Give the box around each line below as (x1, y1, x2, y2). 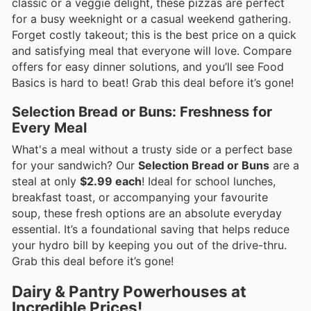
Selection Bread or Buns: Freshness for (12, 103, 272, 121)
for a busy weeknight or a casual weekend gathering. (12, 12, 291, 26)
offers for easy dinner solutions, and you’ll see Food (12, 60, 284, 74)
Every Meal (12, 119, 87, 137)
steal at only (12, 174, 80, 189)
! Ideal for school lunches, (142, 174, 276, 189)
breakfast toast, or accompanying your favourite (12, 190, 268, 205)
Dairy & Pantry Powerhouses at (12, 281, 246, 301)
